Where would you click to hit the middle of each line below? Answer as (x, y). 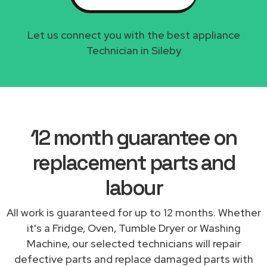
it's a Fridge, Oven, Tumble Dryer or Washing (133, 228)
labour (133, 187)
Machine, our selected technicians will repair (133, 243)
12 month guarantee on (133, 137)
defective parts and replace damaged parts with (133, 259)
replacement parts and (133, 162)
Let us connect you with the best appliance (133, 35)
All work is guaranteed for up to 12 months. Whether (133, 212)
